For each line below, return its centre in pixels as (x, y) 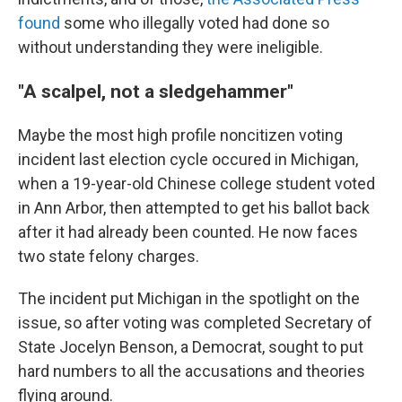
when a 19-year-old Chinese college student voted (197, 184)
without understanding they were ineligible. (170, 47)
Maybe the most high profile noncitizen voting (180, 135)
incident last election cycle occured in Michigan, (188, 159)
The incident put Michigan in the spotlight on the (189, 298)
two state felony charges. (109, 256)
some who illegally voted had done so (195, 23)
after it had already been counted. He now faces (188, 232)
